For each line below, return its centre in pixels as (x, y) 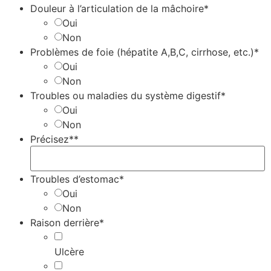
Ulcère (69, 252)
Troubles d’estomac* (77, 179)
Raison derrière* (67, 223)
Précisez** (54, 139)
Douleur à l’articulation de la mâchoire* (119, 9)
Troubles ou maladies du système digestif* (128, 96)
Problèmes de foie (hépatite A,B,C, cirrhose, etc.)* (145, 52)
